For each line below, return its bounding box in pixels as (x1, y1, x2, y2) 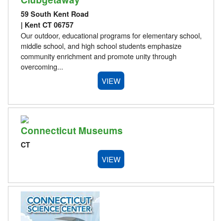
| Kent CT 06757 (20, 20, 74, 30)
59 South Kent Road (20, 9, 89, 19)
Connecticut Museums (20, 123, 123, 137)
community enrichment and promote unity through (20, 51, 177, 62)
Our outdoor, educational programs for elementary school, (20, 30, 202, 41)
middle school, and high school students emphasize (20, 40, 182, 51)
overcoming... (20, 61, 63, 72)
